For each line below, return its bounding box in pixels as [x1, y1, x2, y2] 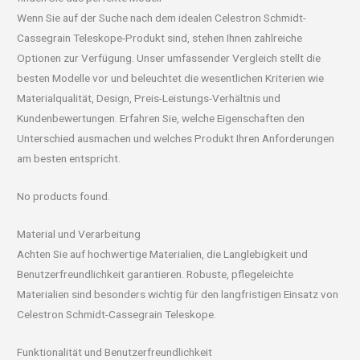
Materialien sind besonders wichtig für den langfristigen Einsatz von [17, 287, 339, 301]
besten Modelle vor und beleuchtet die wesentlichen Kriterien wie [17, 71, 325, 84]
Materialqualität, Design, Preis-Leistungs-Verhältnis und [17, 91, 281, 104]
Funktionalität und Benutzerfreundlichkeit [17, 345, 213, 358]
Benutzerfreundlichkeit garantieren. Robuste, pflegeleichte [17, 267, 294, 280]
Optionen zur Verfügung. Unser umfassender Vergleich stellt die [17, 51, 321, 64]
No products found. [17, 189, 111, 202]
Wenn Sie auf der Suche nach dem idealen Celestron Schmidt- [17, 10, 307, 24]
